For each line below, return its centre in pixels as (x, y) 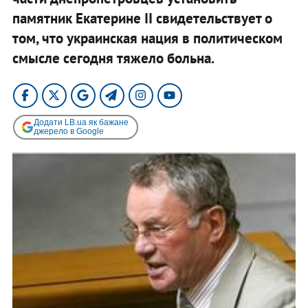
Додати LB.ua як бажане (81, 122)
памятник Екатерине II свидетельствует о (142, 18)
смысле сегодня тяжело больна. (113, 58)
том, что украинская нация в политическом (147, 38)
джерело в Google (68, 131)
